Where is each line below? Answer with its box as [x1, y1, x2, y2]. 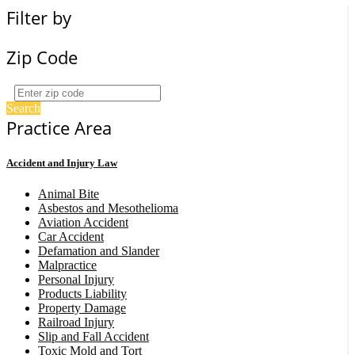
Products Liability [38, 287, 127, 301]
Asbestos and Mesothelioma [38, 201, 178, 216]
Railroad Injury [38, 315, 114, 330]
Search [6, 101, 40, 115]
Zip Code [6, 45, 78, 69]
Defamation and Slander [38, 244, 159, 258]
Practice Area [6, 116, 112, 139]
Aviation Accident [38, 216, 128, 230]
